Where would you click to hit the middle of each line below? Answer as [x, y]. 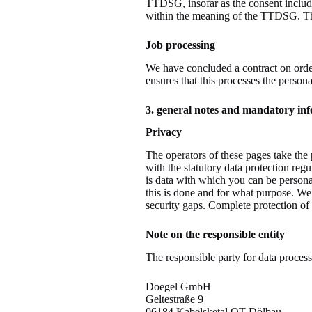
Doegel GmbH [178, 286]
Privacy [163, 132]
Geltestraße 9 [174, 299]
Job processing [180, 45]
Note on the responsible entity [215, 235]
